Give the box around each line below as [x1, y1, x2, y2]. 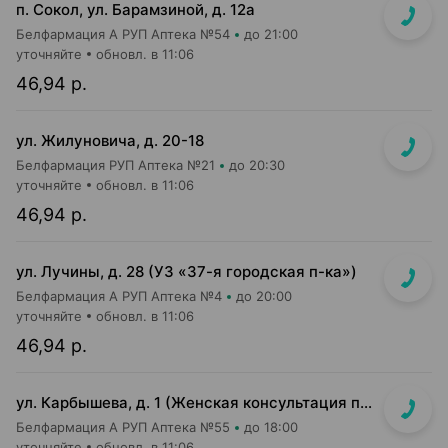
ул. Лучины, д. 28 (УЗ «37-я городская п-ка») [16, 262, 357, 281]
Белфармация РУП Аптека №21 [16, 157, 215, 173]
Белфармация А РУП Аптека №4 [16, 288, 222, 304]
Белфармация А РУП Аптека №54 [16, 26, 230, 42]
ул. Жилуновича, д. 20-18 [16, 131, 204, 150]
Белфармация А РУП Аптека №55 [16, 419, 230, 435]
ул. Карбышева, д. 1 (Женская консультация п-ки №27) [360, 393, 372, 412]
